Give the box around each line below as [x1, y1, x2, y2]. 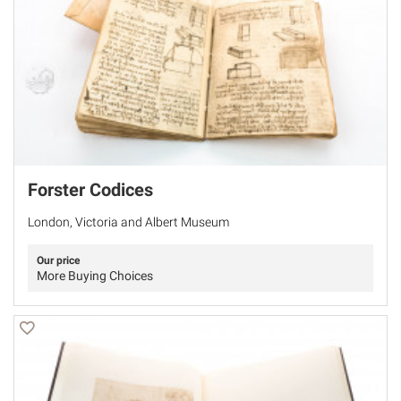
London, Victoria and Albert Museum [28, 215, 229, 230]
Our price [37, 254, 80, 268]
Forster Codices [28, 179, 153, 201]
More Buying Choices [37, 269, 153, 284]
